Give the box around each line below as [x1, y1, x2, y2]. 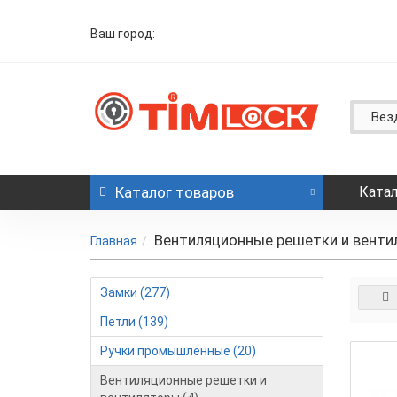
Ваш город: [90, 27, 155, 41]
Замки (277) [100, 285, 170, 300]
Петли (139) [100, 315, 168, 329]
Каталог [115, 183, 172, 201]
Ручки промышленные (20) [100, 344, 256, 358]
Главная [90, 234, 137, 248]
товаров [172, 183, 234, 201]
